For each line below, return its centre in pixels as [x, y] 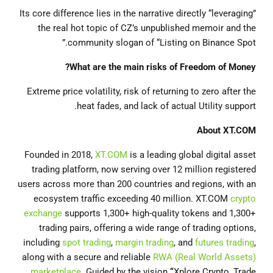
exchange [43, 213]
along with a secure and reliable [87, 257]
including [43, 243]
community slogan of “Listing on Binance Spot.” [162, 43]
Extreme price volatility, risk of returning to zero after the [141, 91]
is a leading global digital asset [192, 155]
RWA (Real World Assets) [204, 257]
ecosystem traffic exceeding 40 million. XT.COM [132, 199]
